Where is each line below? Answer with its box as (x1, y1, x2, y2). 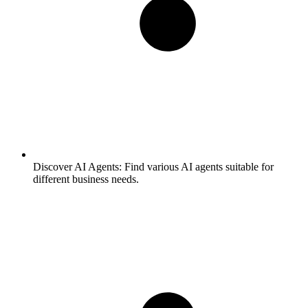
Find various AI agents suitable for (122, 160, 274, 173)
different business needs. (33, 173, 139, 185)
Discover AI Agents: (33, 160, 122, 173)
